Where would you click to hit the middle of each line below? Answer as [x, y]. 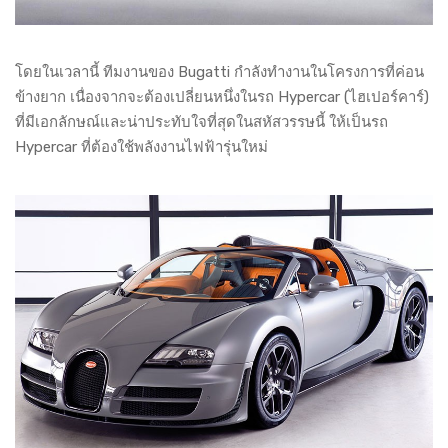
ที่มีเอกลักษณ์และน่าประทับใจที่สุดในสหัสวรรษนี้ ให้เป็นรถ [201, 122]
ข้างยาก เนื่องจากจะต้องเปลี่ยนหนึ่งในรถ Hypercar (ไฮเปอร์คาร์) [222, 97]
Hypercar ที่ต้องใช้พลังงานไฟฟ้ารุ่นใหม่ [141, 147]
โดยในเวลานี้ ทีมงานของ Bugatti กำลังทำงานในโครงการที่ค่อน [219, 72]
